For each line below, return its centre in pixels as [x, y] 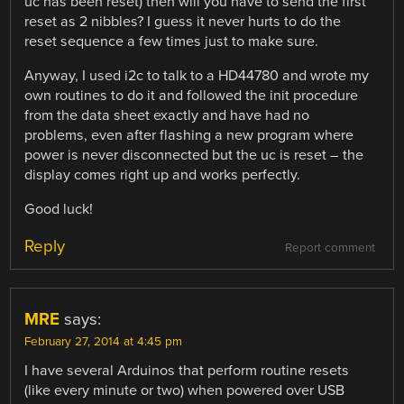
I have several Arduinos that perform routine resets [187, 371]
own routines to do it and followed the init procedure [192, 96]
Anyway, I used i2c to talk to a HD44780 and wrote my [197, 76]
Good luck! [59, 210]
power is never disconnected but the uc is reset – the [194, 156]
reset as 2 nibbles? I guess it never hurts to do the [183, 21]
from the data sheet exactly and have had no [167, 116]
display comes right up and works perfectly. [163, 175]
